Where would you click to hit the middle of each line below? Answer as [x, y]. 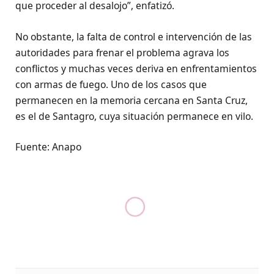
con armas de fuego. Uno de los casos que [111, 84]
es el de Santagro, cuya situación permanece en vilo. [134, 116]
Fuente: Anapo [48, 146]
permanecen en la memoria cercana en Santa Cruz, [131, 100]
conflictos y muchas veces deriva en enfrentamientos [136, 68]
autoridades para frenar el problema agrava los [122, 52]
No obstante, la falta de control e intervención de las [134, 36]
